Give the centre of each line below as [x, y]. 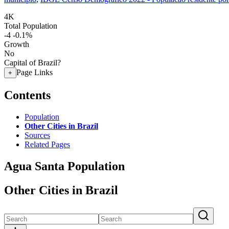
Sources [37, 135]
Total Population [31, 26]
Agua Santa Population [64, 166]
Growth [17, 44]
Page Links [35, 72]
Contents [27, 95]
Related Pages [47, 144]
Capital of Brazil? [32, 63]
